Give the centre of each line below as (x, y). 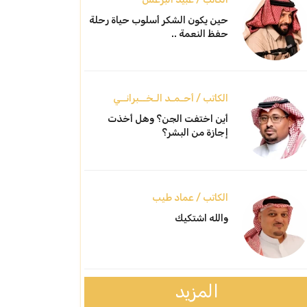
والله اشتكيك (201, 218)
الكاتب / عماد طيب (190, 197)
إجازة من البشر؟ (195, 133)
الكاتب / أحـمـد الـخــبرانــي (170, 99)
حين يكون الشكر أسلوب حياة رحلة (158, 20)
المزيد (197, 292)
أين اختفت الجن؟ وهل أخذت (168, 119)
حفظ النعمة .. (199, 34)
